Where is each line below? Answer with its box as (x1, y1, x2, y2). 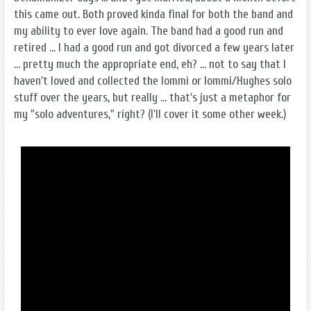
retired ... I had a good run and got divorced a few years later (14, 40, 294, 55)
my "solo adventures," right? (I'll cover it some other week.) (14, 106, 286, 121)
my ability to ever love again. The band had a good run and (14, 23, 283, 38)
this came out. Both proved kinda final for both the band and (14, 6, 293, 22)
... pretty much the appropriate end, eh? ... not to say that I (14, 56, 286, 72)
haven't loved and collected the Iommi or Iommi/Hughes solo (14, 73, 292, 88)
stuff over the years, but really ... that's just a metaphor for (14, 90, 291, 105)
